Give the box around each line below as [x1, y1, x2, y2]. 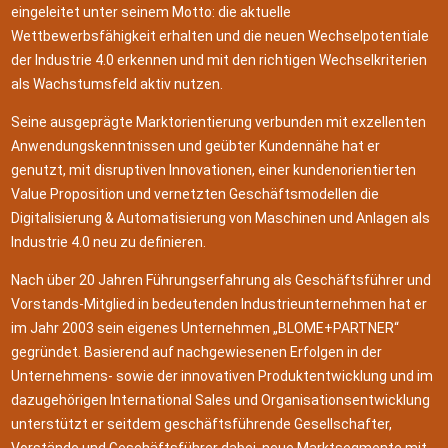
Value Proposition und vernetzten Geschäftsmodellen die [11, 186, 380, 203]
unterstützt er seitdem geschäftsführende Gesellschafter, [11, 416, 393, 433]
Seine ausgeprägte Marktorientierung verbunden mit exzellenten [11, 114, 427, 131]
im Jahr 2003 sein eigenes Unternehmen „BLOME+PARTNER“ [11, 320, 400, 337]
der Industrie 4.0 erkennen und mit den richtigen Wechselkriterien [11, 52, 428, 69]
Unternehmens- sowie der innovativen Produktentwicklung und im [11, 368, 434, 385]
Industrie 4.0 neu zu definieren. [11, 234, 207, 251]
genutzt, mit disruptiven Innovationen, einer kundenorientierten [11, 162, 417, 179]
